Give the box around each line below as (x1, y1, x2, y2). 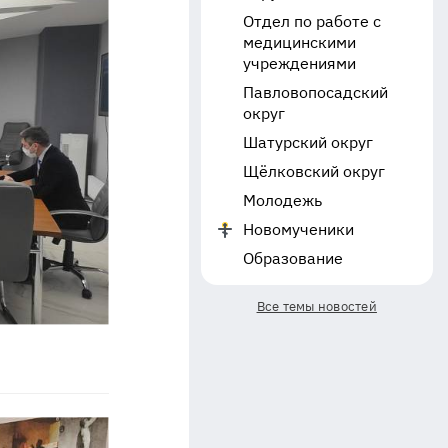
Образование (242, 248, 343, 268)
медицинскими (242, 32, 356, 52)
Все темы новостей (256, 298, 377, 315)
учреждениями (242, 53, 356, 73)
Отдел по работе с (242, 11, 381, 31)
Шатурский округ (242, 132, 373, 152)
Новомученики (242, 219, 354, 239)
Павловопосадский (242, 82, 388, 102)
